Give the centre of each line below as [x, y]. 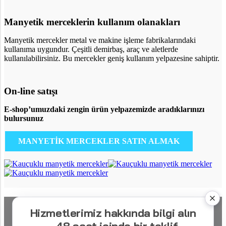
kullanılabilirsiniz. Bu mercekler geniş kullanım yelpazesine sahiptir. [112, 58]
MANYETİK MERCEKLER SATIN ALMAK [99, 141]
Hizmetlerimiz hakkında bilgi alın [113, 213]
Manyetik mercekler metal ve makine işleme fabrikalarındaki [100, 40]
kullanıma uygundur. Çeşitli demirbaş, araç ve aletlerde [91, 49]
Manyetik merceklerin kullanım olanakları [92, 22]
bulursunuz [24, 118]
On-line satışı [31, 91]
